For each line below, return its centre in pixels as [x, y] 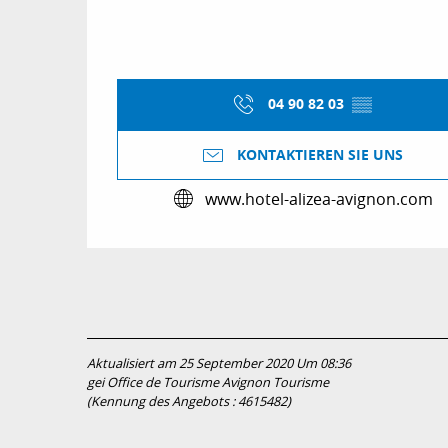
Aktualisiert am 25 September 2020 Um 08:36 [219, 364]
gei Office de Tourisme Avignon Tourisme [208, 383]
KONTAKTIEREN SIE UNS [320, 154]
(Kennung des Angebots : [162, 402]
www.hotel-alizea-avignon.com [319, 198]
